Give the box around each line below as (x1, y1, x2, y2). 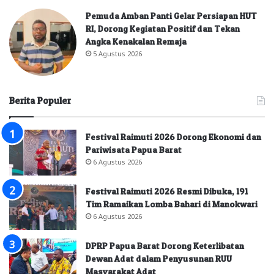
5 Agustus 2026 (93, 49, 142, 57)
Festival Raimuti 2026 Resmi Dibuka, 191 (86, 185, 248, 196)
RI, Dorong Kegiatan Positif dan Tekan (86, 23, 240, 34)
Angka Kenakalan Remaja (86, 35, 187, 46)
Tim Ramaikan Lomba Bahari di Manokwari (86, 198, 257, 209)
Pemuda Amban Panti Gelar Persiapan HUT (86, 10, 257, 21)
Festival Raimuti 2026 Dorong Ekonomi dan (86, 131, 261, 142)
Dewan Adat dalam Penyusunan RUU (86, 253, 232, 264)
